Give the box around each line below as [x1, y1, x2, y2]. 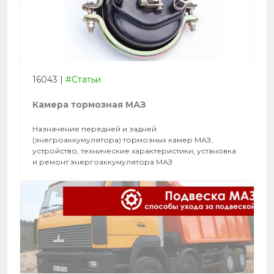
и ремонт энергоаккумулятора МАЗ [32, 157, 172, 167]
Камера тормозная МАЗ [32, 99, 146, 111]
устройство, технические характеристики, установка [32, 146, 236, 156]
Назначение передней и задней [32, 124, 157, 134]
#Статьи [65, 74, 101, 86]
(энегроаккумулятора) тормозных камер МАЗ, [32, 135, 213, 145]
